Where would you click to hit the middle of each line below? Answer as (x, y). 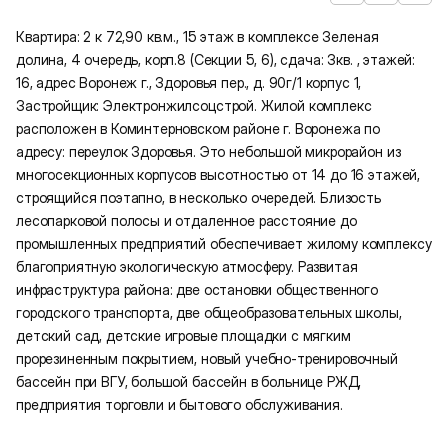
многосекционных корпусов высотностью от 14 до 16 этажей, (218, 174)
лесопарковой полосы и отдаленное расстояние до (186, 220)
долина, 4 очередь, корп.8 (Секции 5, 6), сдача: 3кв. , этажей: (216, 59)
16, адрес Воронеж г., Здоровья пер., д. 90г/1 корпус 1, (189, 82)
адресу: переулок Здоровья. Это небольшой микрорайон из (208, 151)
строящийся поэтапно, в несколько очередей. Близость (198, 197)
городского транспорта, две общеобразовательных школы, (209, 312)
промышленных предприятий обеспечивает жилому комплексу (224, 243)
